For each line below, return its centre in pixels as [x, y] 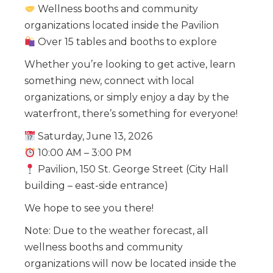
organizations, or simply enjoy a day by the [127, 97]
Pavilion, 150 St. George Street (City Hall [132, 169]
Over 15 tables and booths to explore [126, 41]
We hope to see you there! [89, 208]
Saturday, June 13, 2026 [94, 136]
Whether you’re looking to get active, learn [130, 64]
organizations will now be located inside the [130, 263]
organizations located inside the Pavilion [122, 25]
